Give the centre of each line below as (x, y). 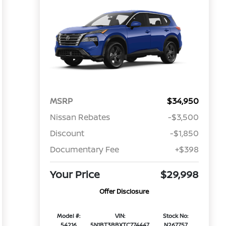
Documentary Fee (84, 150)
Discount (67, 133)
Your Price (75, 175)
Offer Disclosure (124, 191)
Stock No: (176, 216)
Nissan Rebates (80, 117)
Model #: (69, 216)
